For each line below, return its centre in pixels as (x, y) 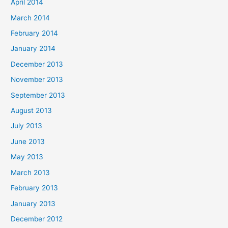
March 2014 (31, 18)
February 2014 (35, 33)
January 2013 (33, 203)
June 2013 (28, 141)
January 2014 (33, 49)
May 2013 (27, 157)
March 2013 (31, 172)
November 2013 (37, 80)
